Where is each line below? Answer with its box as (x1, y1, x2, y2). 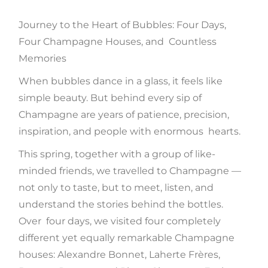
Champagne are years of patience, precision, (19, 109, 230, 121)
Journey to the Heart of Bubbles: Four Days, (19, 19, 227, 31)
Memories (19, 53, 72, 65)
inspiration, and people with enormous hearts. (19, 126, 246, 138)
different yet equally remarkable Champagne (19, 232, 237, 244)
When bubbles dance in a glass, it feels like (19, 75, 223, 87)
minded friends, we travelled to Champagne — (19, 165, 244, 177)
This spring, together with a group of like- (19, 148, 216, 160)
